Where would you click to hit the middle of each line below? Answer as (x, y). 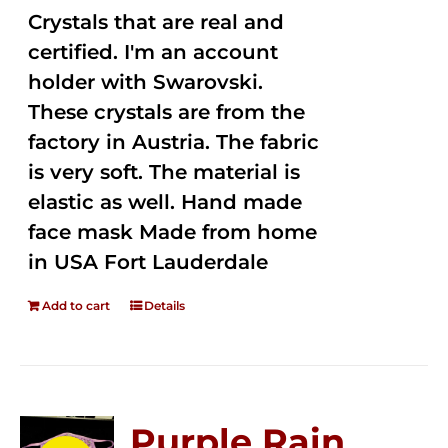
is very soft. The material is (164, 172)
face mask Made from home (173, 232)
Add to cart (76, 305)
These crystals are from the (167, 112)
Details (165, 305)
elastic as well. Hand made (165, 202)
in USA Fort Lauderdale (148, 262)
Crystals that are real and (156, 22)
